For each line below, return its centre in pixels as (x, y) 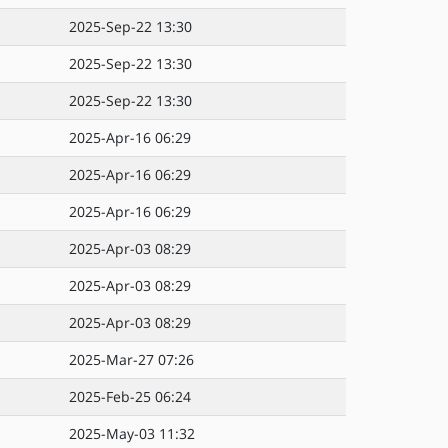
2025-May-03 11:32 (132, 433)
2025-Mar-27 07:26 (131, 359)
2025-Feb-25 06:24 (130, 396)
